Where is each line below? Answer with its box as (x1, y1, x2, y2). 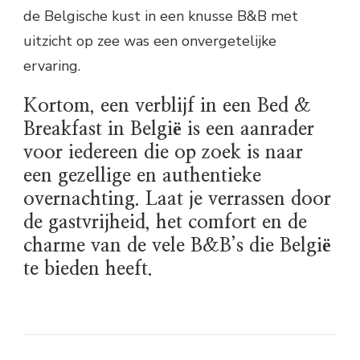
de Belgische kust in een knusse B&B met (23, 6, 298, 27)
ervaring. (23, 56, 80, 76)
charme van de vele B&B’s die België (23, 236, 331, 256)
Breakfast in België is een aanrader (23, 120, 314, 140)
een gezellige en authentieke (23, 166, 261, 186)
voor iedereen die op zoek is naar (23, 143, 303, 163)
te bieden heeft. (23, 260, 153, 280)
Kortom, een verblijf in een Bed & (23, 96, 311, 117)
